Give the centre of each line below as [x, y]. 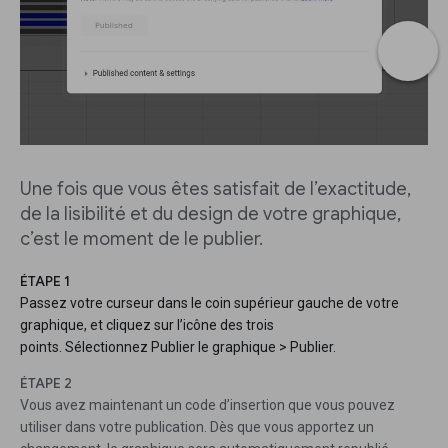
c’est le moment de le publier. [141, 239]
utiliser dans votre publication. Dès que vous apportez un [197, 427]
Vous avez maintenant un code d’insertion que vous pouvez [207, 405]
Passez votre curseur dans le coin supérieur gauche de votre [209, 303]
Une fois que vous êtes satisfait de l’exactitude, [215, 189]
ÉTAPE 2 [46, 383]
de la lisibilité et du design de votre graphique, [210, 214]
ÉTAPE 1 [45, 281]
